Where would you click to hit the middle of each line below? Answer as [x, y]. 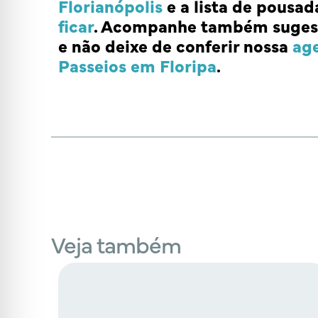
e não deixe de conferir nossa [175, 45]
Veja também [116, 244]
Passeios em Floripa [137, 65]
